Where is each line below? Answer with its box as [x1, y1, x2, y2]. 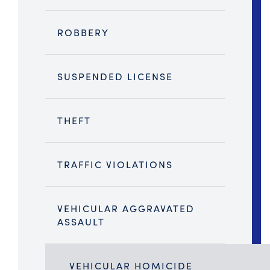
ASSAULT [57, 215, 105, 229]
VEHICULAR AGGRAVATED [57, 201, 195, 216]
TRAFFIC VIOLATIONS [57, 157, 173, 172]
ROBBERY [57, 25, 109, 40]
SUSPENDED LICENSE [57, 69, 173, 84]
